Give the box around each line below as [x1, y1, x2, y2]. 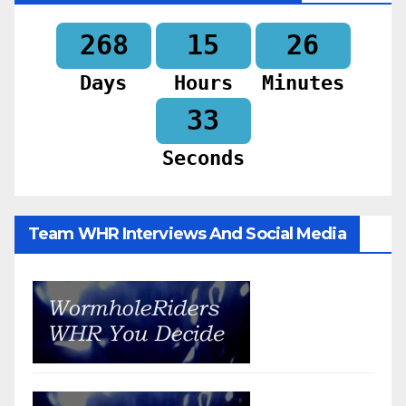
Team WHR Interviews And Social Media [28, 223, 346, 244]
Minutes [261, 71, 344, 94]
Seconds [161, 146, 245, 169]
